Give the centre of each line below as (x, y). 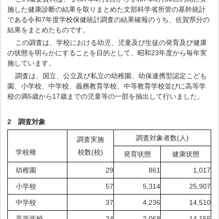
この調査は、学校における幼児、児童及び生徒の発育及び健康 (111, 43)
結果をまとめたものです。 (49, 30)
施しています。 (32, 63)
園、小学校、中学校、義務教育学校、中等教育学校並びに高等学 (107, 86)
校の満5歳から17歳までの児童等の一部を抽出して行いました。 (106, 96)
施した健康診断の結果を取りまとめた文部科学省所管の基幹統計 (107, 9)
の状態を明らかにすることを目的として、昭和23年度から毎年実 (107, 53)
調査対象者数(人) (163, 138)
